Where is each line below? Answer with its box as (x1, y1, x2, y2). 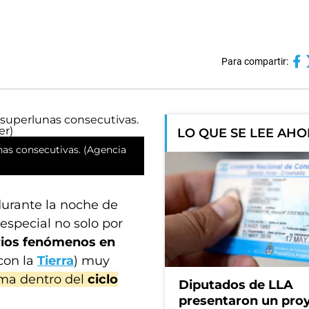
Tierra (37, 253, 74, 268)
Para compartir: (221, 56, 288, 67)
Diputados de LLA (179, 277, 293, 293)
